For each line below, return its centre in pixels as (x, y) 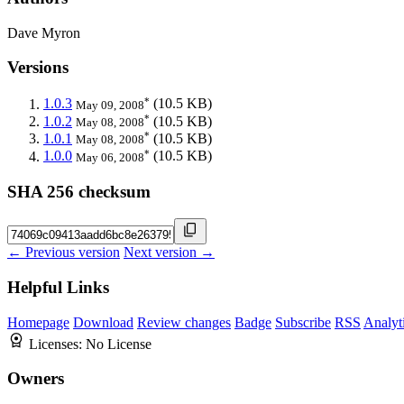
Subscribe (303, 322)
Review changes (184, 322)
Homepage (38, 322)
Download (103, 322)
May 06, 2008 (110, 157)
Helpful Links (58, 287)
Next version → (169, 252)
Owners (36, 379)
